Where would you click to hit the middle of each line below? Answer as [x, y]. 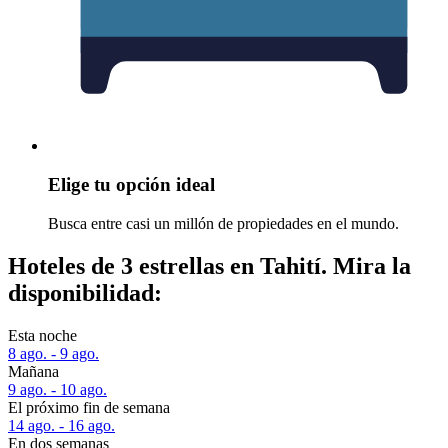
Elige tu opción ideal [131, 185]
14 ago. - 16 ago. [61, 425]
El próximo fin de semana [89, 407]
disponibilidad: [85, 292]
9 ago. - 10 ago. [57, 389]
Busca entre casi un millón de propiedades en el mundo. [223, 223]
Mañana [33, 371]
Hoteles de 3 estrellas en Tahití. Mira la [209, 265]
